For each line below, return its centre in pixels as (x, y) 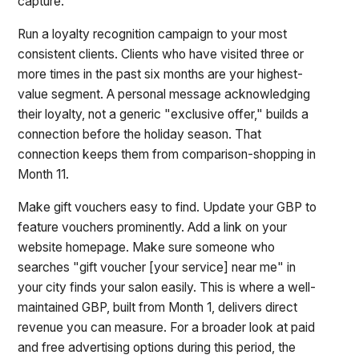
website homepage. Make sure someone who (147, 247)
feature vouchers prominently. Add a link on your (153, 227)
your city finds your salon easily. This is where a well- (167, 287)
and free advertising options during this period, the (157, 347)
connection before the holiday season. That (140, 135)
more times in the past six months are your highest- (161, 75)
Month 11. (44, 175)
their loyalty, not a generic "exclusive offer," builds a (163, 115)
